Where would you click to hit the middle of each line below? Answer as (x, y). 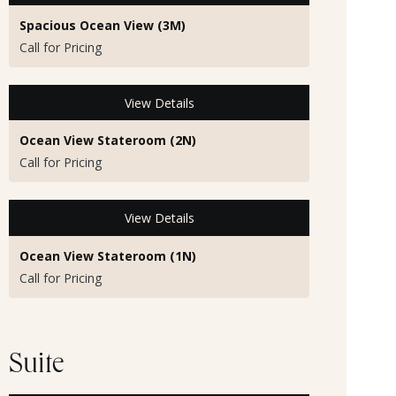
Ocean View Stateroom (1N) (108, 255)
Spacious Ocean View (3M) (103, 26)
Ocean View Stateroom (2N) (108, 141)
